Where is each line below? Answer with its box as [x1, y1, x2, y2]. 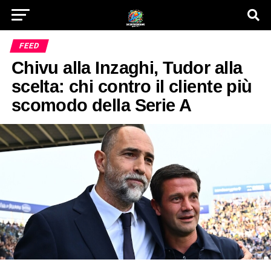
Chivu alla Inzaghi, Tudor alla [11, 58, 243, 77]
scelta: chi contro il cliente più [11, 77, 252, 96]
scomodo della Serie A [11, 96, 192, 115]
